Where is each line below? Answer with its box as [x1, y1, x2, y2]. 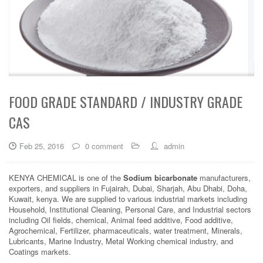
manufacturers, [197, 171, 251, 183]
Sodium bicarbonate [123, 171, 197, 183]
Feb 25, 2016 [19, 140, 64, 151]
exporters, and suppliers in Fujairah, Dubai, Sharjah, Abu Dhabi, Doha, [9, 182, 247, 194]
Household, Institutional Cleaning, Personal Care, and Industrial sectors [9, 203, 251, 215]
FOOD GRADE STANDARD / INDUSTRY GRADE [9, 90, 242, 112]
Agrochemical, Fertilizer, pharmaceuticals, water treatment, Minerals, [9, 224, 242, 236]
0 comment [83, 140, 123, 151]
